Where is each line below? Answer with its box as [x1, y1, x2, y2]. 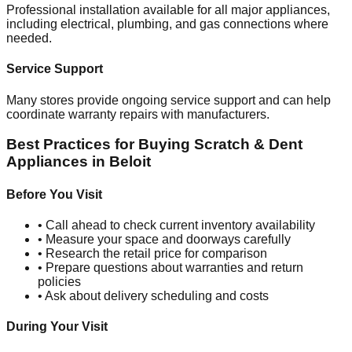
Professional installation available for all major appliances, [6, 3, 330, 17]
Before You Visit [6, 187, 102, 201]
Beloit [109, 153, 151, 170]
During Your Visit [6, 320, 108, 334]
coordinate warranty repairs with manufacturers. [6, 107, 269, 121]
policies [38, 274, 81, 288]
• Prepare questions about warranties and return [38, 260, 303, 274]
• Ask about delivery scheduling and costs [38, 288, 269, 302]
